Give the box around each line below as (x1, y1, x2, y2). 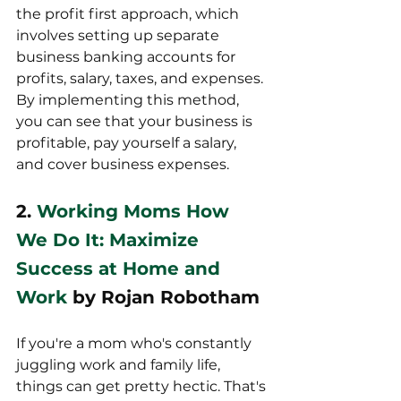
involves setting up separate (16, 27, 223, 45)
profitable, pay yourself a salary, (16, 134, 240, 152)
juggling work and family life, (16, 356, 224, 374)
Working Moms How (37, 200, 235, 223)
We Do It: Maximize (16, 229, 204, 252)
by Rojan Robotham (67, 286, 260, 309)
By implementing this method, (16, 91, 243, 109)
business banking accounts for (16, 48, 239, 66)
